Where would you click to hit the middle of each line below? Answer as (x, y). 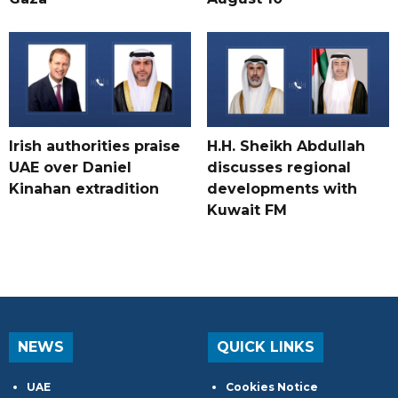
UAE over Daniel (70, 168)
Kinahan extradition (84, 189)
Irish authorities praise (95, 147)
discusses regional (279, 168)
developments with (282, 189)
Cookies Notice (272, 387)
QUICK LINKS (266, 347)
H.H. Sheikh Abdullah (286, 147)
